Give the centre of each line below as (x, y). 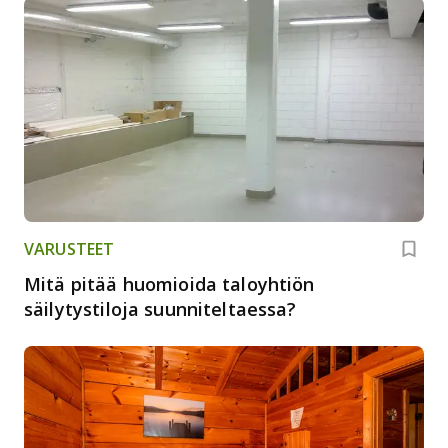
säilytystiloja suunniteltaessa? (160, 308)
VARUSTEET (69, 248)
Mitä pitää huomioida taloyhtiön (169, 283)
